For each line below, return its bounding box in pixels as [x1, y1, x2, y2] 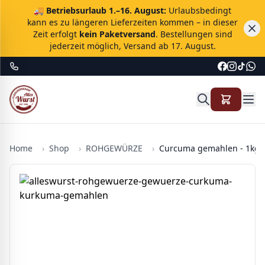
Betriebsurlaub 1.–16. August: [46, 5, 166, 16]
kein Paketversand [79, 28, 156, 40]
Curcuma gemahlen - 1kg [159, 143, 260, 154]
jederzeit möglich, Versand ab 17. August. [49, 40, 216, 51]
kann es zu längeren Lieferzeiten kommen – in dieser [27, 17, 238, 28]
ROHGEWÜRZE [86, 143, 143, 154]
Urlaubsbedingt [166, 5, 231, 16]
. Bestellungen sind [155, 28, 232, 40]
